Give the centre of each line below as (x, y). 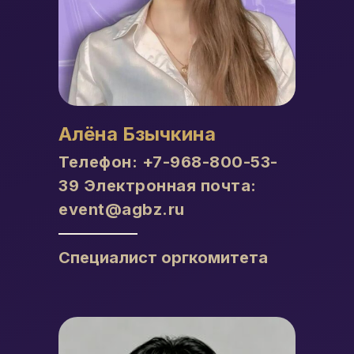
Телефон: (100, 162)
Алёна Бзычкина (137, 134)
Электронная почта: (168, 186)
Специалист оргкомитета (163, 258)
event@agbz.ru (122, 209)
